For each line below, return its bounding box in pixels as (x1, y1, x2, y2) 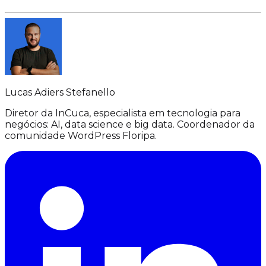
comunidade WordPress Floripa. (5, 130, 157, 141)
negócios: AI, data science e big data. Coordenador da (5, 119, 255, 130)
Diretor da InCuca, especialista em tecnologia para (5, 107, 240, 119)
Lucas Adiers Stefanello (5, 87, 115, 98)
